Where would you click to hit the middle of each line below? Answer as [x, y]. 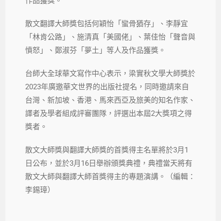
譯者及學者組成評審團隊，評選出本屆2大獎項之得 [109, 113]
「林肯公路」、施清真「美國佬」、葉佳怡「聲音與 [110, 37]
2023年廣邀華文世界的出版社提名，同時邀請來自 [107, 87]
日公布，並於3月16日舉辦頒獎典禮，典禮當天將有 [109, 163]
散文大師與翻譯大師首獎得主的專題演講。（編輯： [110, 176]
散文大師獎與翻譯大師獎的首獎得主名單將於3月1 [107, 150]
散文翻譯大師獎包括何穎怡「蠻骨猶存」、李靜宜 [107, 23]
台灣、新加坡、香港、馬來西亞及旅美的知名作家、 [110, 100]
